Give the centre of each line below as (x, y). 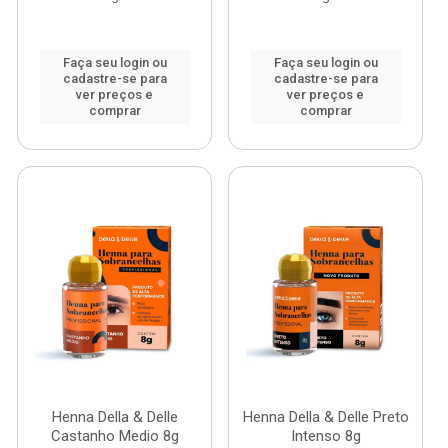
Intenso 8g (325, 436)
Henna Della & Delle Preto (325, 417)
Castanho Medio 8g (114, 436)
